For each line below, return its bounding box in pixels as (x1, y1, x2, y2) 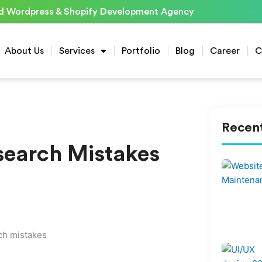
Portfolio (122, 46, 161, 56)
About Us (5, 46, 44, 56)
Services (59, 46, 95, 56)
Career (210, 46, 240, 56)
